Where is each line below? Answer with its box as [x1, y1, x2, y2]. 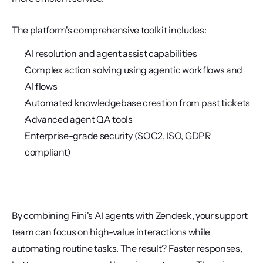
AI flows [25, 80, 58, 92]
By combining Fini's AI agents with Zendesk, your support [12, 209, 248, 221]
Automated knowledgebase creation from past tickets [25, 96, 250, 109]
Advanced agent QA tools [25, 113, 133, 125]
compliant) [25, 146, 71, 158]
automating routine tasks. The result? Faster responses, [12, 242, 242, 254]
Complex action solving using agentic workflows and [25, 63, 242, 76]
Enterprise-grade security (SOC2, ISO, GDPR [25, 129, 211, 141]
